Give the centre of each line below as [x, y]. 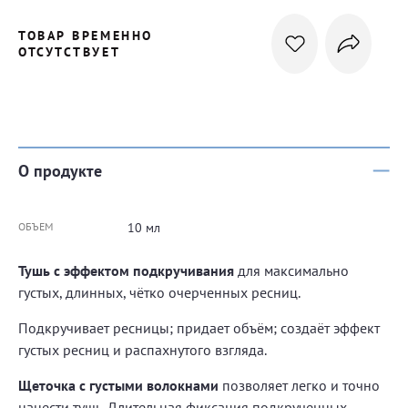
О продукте [60, 170]
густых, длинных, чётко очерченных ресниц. [159, 292]
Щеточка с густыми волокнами [118, 385]
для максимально [291, 270]
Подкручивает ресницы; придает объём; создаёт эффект [199, 328]
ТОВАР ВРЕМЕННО [86, 36]
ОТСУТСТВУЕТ [70, 52]
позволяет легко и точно [299, 385]
